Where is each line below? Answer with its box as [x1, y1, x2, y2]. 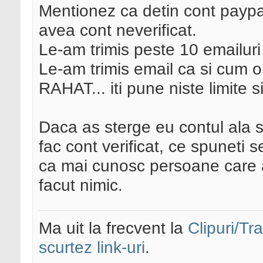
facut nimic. [39, 176, 123, 195]
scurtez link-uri [39, 238, 145, 257]
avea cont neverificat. [39, 21, 197, 40]
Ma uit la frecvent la [39, 218, 188, 238]
